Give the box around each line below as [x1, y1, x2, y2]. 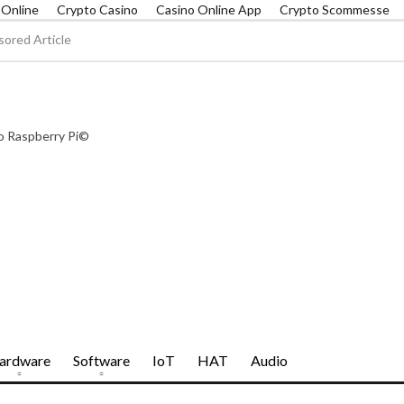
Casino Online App [156, 2, 262, 17]
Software [73, 352, 130, 369]
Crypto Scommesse [280, 2, 390, 17]
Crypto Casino [57, 2, 138, 17]
